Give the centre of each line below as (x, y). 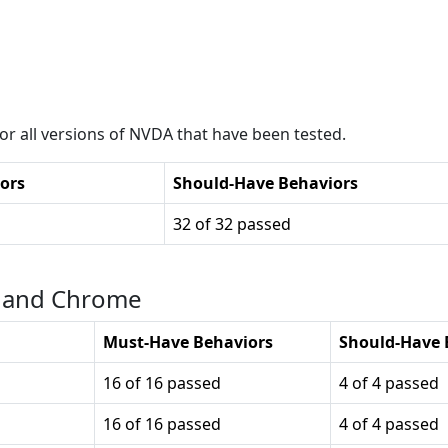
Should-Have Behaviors (265, 183)
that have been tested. (259, 134)
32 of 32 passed (232, 224)
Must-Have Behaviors (188, 342)
